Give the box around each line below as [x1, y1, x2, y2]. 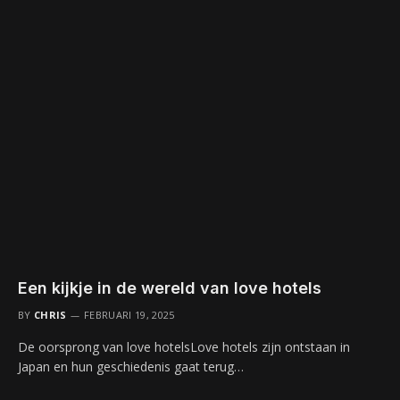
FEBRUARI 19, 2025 [84, 308, 175, 322]
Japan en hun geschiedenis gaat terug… [18, 358, 244, 376]
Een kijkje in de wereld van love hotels [18, 279, 321, 298]
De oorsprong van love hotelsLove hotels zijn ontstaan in [18, 338, 350, 356]
